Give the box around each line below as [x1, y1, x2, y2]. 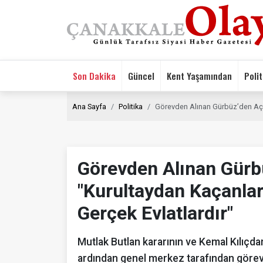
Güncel [128, 68, 154, 83]
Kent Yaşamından [167, 68, 232, 83]
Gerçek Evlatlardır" [77, 201, 233, 224]
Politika [119, 102, 143, 111]
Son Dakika [73, 68, 116, 83]
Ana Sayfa [72, 102, 106, 111]
